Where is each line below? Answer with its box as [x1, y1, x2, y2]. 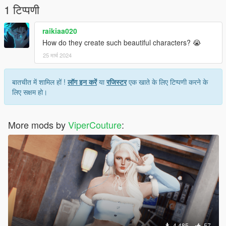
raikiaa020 [42, 26, 77, 36]
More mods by [8, 118, 68, 132]
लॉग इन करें [68, 77, 97, 87]
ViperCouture [68, 118, 122, 132]
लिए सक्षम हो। [12, 87, 47, 97]
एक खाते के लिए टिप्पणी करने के [127, 77, 208, 87]
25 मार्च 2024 [43, 51, 72, 60]
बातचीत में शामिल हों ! [12, 77, 68, 87]
